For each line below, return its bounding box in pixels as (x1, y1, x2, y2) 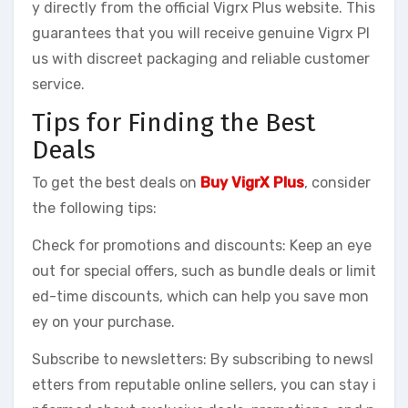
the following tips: (32, 199, 157, 217)
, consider (304, 173, 371, 191)
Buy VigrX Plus (200, 173, 304, 191)
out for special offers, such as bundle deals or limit (32, 261, 376, 280)
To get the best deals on (32, 173, 200, 191)
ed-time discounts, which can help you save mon (32, 287, 369, 305)
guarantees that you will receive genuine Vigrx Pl (32, 25, 370, 42)
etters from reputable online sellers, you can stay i (32, 375, 376, 393)
